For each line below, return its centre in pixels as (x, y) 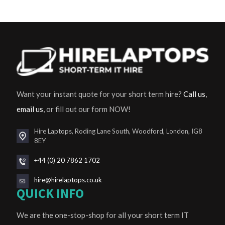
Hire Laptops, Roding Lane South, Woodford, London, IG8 (119, 131)
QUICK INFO (50, 193)
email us (30, 109)
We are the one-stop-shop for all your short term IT (103, 215)
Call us (194, 94)
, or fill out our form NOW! (87, 109)
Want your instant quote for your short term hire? (100, 94)
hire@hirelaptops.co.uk (68, 180)
